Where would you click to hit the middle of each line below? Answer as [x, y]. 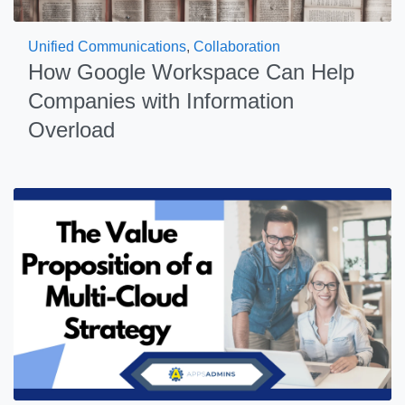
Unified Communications [107, 47]
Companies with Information [161, 101]
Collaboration [237, 47]
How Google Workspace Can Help [191, 72]
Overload [71, 130]
